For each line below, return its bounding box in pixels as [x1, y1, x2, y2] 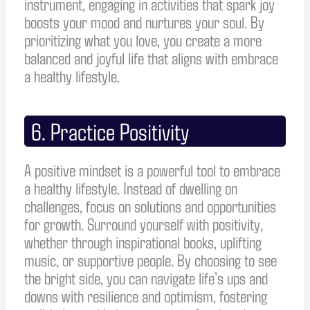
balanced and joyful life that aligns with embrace [24, 46, 278, 68]
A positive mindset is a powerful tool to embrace [24, 158, 280, 180]
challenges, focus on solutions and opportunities [24, 194, 276, 216]
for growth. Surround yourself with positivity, [24, 212, 263, 234]
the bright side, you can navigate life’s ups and [24, 266, 268, 288]
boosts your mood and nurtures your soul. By [24, 10, 264, 32]
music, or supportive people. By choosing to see [24, 248, 277, 270]
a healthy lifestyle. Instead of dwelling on [24, 176, 237, 198]
